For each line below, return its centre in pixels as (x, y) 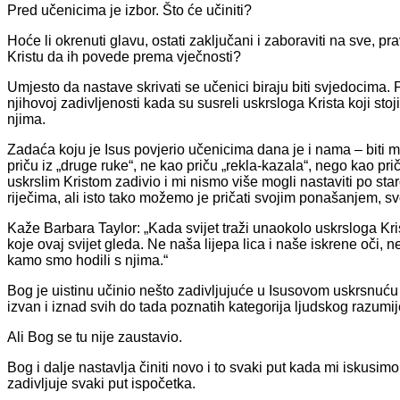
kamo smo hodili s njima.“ (87, 260)
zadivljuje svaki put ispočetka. (101, 383)
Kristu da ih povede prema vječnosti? (124, 56)
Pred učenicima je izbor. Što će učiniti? (129, 10)
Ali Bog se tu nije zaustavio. (95, 337)
